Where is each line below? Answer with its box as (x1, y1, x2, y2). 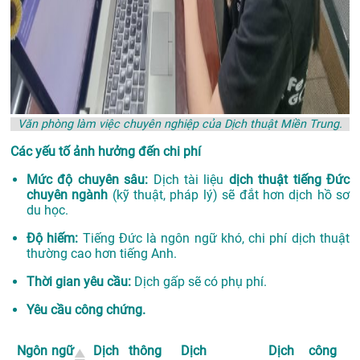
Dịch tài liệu (148, 172, 229, 188)
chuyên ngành (27, 187, 108, 203)
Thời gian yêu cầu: (27, 274, 131, 290)
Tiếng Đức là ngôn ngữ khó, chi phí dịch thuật (78, 231, 350, 247)
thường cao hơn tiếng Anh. (27, 246, 177, 262)
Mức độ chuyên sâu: (27, 172, 149, 188)
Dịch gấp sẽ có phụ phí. (131, 274, 267, 290)
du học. (27, 202, 68, 219)
